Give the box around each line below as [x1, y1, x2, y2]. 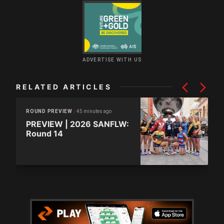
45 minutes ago [76, 108, 111, 114]
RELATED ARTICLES [16, 82, 111, 91]
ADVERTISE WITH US [82, 56, 142, 62]
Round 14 [26, 128, 63, 138]
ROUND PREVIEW [26, 108, 72, 114]
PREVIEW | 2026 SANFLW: [26, 118, 129, 129]
